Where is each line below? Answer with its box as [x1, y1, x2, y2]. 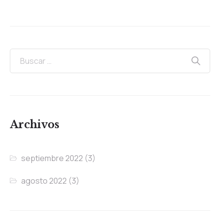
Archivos [10, 118, 59, 131]
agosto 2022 [21, 175, 67, 186]
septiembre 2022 [21, 152, 83, 164]
